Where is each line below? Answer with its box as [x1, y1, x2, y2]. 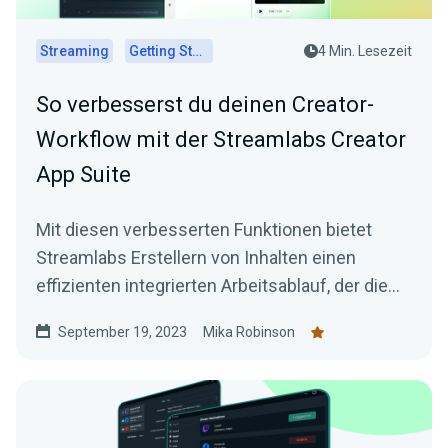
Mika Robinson [203, 324, 295, 341]
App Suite [36, 162, 131, 188]
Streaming [40, 43, 109, 60]
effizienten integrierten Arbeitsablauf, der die [36, 275, 388, 297]
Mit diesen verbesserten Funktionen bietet [36, 219, 372, 241]
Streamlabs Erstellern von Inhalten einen [36, 247, 356, 269]
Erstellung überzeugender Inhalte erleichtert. [36, 303, 390, 325]
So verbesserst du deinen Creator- [36, 92, 374, 118]
